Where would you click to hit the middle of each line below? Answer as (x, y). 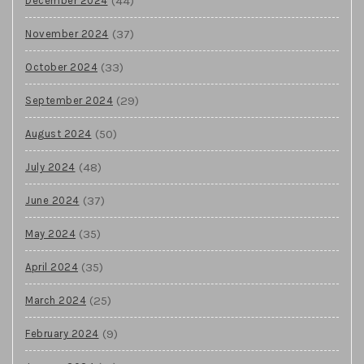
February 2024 (62, 333)
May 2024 (50, 233)
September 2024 (69, 100)
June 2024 (52, 200)
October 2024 (61, 67)
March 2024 (56, 300)
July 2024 (50, 167)
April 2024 (52, 266)
